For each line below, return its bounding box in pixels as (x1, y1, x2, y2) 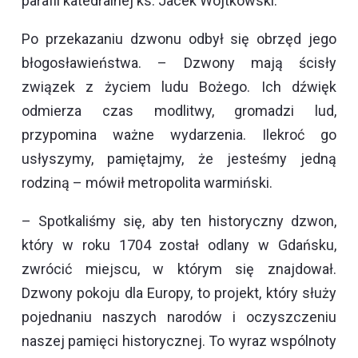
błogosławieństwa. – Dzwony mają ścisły (22, 54, 336, 71)
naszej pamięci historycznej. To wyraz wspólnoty (22, 332, 336, 349)
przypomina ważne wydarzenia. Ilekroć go (22, 125, 336, 143)
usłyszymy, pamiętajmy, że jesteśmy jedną (22, 149, 336, 167)
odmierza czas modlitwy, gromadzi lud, (22, 101, 336, 119)
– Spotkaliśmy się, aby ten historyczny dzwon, (22, 212, 336, 229)
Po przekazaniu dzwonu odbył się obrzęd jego (22, 30, 336, 47)
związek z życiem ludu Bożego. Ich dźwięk (22, 78, 336, 95)
